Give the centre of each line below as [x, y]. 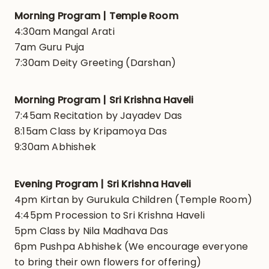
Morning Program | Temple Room [96, 16]
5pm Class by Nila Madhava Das [91, 231]
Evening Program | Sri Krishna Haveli [103, 184]
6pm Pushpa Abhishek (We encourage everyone [131, 247]
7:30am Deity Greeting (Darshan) [95, 63]
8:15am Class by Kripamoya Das [90, 131]
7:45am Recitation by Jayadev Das [98, 116]
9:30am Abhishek [55, 147]
